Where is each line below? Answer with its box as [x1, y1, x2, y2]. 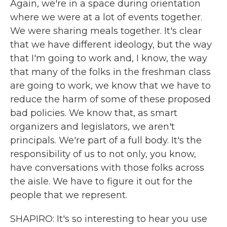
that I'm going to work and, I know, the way [10, 53, 207, 64]
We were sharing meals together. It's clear [10, 25, 202, 36]
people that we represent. [10, 190, 127, 201]
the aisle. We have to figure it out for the [10, 176, 193, 187]
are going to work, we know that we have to [10, 80, 211, 91]
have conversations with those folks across [10, 162, 204, 173]
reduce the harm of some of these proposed [10, 94, 211, 105]
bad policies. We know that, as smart [10, 107, 177, 119]
